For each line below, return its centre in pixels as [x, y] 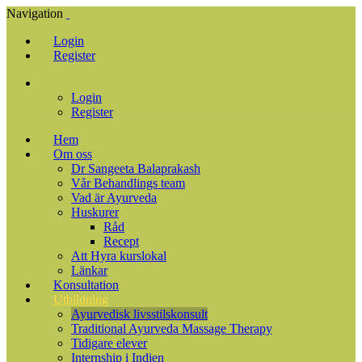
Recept [121, 241]
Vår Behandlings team [128, 183]
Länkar [89, 270]
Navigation [35, 13]
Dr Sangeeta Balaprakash [136, 168]
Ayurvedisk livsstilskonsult [139, 314]
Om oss [73, 154]
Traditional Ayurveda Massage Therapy [172, 328]
